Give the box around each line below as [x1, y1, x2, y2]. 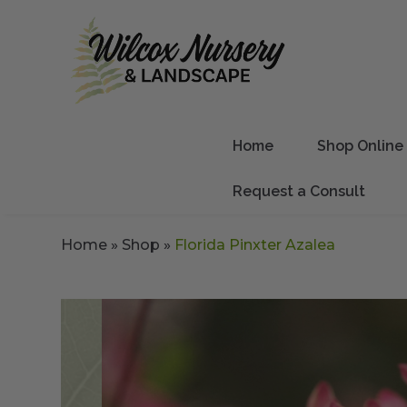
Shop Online [317, 136, 403, 154]
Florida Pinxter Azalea [174, 235, 336, 253]
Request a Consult [233, 182, 365, 200]
